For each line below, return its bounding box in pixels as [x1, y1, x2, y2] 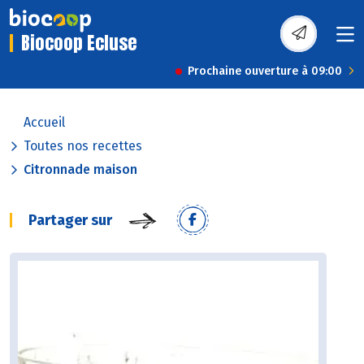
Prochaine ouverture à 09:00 [188, 64, 342, 79]
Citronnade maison [24, 162, 137, 178]
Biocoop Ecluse [21, 29, 137, 57]
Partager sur [28, 211, 112, 230]
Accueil [24, 115, 65, 131]
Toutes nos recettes [24, 138, 142, 154]
